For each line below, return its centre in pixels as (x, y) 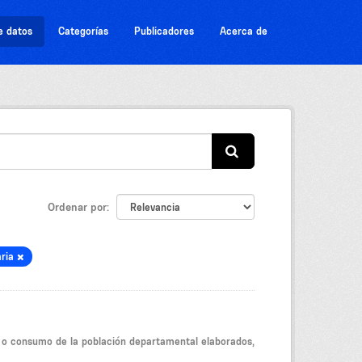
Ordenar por (77, 206)
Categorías (83, 31)
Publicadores (164, 31)
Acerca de (244, 31)
